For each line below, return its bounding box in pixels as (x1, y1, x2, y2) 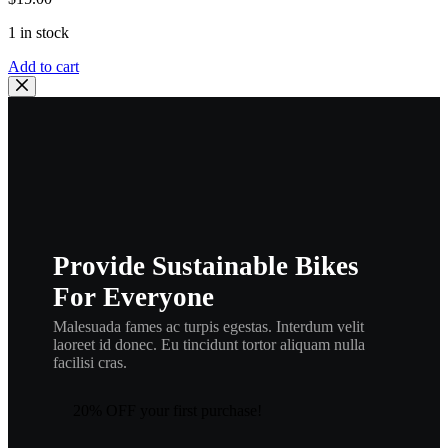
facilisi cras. (53, 354, 127, 371)
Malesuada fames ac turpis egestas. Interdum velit (53, 318, 364, 335)
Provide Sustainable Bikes (53, 251, 359, 281)
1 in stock (8, 24, 69, 41)
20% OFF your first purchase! (73, 402, 262, 419)
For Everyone (53, 282, 214, 312)
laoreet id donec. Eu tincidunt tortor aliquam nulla (53, 336, 365, 353)
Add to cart (8, 58, 79, 75)
